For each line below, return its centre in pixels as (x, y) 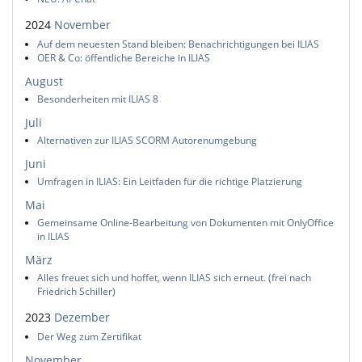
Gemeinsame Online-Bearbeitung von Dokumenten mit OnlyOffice (185, 223)
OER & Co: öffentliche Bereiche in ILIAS (124, 57)
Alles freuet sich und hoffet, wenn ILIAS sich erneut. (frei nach (174, 278)
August (44, 81)
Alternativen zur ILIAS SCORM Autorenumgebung (147, 140)
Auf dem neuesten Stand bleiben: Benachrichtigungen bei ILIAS (178, 44)
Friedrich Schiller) (76, 292)
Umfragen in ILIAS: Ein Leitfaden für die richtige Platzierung (170, 182)
